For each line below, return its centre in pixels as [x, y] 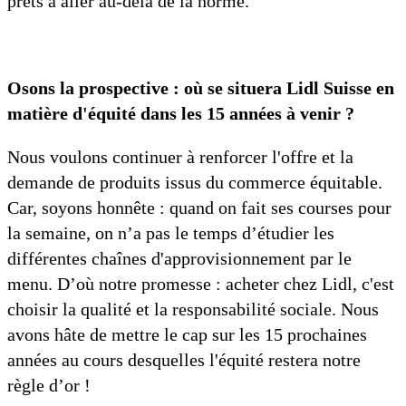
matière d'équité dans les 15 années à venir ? [181, 114]
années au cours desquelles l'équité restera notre [184, 360]
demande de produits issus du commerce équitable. [195, 183]
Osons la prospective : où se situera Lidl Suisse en [201, 88]
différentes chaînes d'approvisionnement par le [179, 259]
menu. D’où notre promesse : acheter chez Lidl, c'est [201, 284]
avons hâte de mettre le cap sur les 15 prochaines [187, 335]
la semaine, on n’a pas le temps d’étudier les [171, 233]
